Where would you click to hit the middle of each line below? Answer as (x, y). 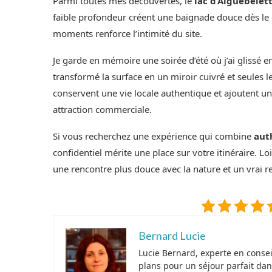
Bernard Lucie (172, 235)
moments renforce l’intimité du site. (127, 33)
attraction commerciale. (102, 109)
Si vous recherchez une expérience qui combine (153, 136)
